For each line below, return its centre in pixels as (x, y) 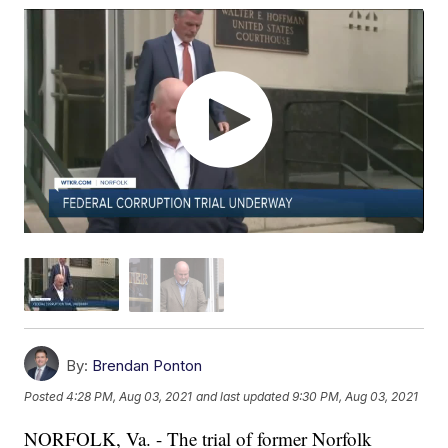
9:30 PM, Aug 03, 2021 (355, 396)
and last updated (243, 396)
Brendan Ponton (147, 365)
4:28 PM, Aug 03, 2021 (129, 396)
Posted (45, 396)
